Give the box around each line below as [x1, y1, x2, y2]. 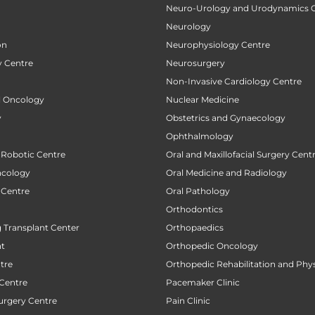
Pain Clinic [166, 295, 210, 306]
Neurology [166, 20, 211, 32]
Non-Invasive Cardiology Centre [166, 75, 302, 86]
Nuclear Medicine [166, 94, 239, 105]
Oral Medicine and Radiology [166, 167, 287, 178]
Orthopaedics [166, 221, 224, 233]
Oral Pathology [166, 185, 230, 196]
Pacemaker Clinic [166, 276, 240, 288]
